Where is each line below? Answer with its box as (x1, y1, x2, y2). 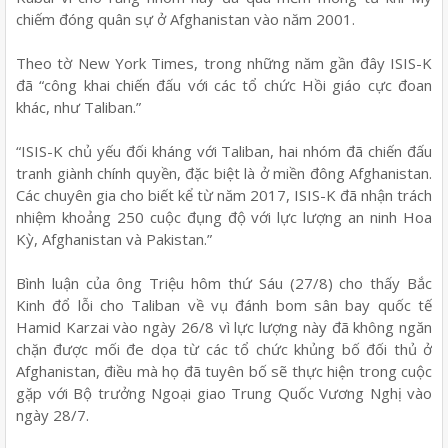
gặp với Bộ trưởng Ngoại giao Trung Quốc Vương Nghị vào (16, 382, 432, 403)
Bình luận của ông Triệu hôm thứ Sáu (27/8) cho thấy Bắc (16, 272, 432, 293)
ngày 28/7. (16, 404, 89, 425)
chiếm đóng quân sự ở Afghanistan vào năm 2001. (16, 8, 355, 29)
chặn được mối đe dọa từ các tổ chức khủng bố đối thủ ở (16, 338, 432, 359)
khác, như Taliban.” (16, 96, 141, 117)
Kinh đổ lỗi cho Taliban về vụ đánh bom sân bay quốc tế (16, 294, 432, 315)
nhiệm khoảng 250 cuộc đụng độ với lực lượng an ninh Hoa (16, 206, 432, 227)
